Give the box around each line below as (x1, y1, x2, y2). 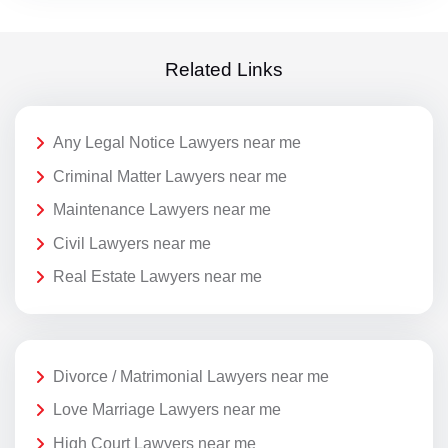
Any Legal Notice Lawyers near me (53, 133, 301, 151)
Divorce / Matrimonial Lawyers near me (53, 367, 329, 385)
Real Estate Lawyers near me (53, 268, 262, 286)
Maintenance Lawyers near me (53, 201, 271, 219)
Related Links (165, 58, 283, 80)
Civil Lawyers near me (53, 234, 211, 252)
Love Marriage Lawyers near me (53, 401, 281, 419)
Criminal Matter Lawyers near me (53, 167, 287, 185)
